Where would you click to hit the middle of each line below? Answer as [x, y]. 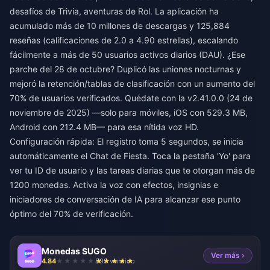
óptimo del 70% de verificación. [71, 214]
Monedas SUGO [74, 251]
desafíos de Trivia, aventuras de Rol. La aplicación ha [114, 11]
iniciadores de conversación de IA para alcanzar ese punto [125, 199]
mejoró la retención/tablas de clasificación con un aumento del [132, 83]
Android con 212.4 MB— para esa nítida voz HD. [104, 127]
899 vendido [115, 261]
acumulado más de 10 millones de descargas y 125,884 [120, 26]
